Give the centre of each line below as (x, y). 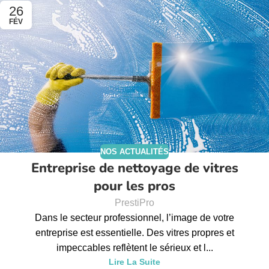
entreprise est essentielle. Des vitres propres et (134, 233)
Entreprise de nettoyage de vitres (134, 168)
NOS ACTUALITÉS (134, 151)
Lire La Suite (134, 262)
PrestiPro (134, 203)
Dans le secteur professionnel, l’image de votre (134, 218)
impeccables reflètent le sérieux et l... (134, 248)
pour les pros (134, 186)
